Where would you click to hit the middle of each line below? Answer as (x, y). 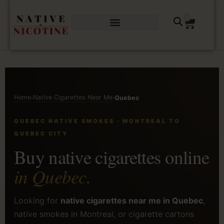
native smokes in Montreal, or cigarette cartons (104, 214)
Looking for (37, 201)
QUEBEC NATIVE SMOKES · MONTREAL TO (97, 121)
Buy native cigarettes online (112, 157)
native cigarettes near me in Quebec (132, 201)
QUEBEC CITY (41, 134)
